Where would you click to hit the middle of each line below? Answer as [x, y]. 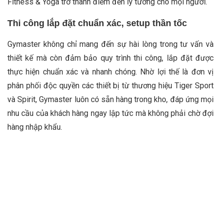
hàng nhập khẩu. [35, 127]
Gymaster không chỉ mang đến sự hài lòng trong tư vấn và [110, 44]
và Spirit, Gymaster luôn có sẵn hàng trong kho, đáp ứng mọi [110, 99]
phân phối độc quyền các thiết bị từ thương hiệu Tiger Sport [110, 85]
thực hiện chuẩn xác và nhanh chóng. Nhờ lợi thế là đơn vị [110, 72]
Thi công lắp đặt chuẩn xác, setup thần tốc [97, 23]
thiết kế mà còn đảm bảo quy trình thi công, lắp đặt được [110, 58]
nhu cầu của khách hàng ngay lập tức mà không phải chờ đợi [110, 113]
